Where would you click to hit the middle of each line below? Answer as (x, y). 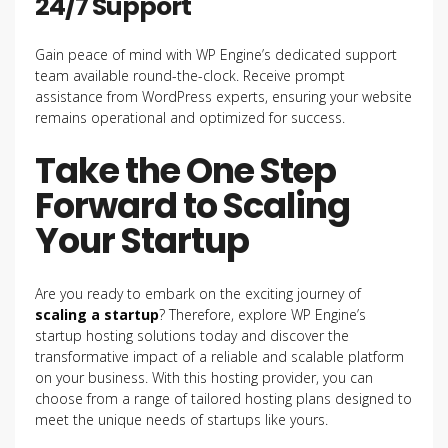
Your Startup (142, 240)
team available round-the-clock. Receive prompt (190, 75)
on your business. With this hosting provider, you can (204, 377)
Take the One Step (185, 170)
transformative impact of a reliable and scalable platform (219, 356)
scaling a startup (97, 314)
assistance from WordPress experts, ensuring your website (223, 96)
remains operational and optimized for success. (190, 117)
